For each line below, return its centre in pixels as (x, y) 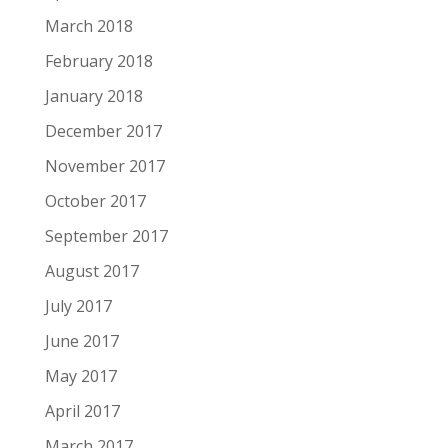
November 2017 (104, 166)
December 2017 (103, 131)
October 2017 (95, 201)
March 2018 (88, 26)
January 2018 (93, 96)
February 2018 (98, 61)
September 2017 (106, 236)
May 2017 (80, 376)
